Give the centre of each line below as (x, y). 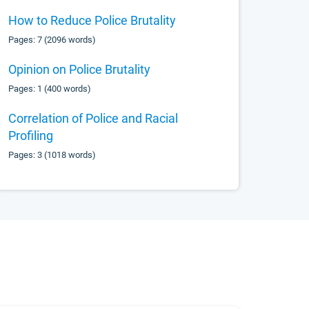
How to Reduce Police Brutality (92, 20)
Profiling (31, 136)
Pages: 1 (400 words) (50, 89)
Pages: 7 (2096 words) (52, 40)
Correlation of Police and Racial (93, 118)
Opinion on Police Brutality (80, 69)
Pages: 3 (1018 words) (52, 155)
